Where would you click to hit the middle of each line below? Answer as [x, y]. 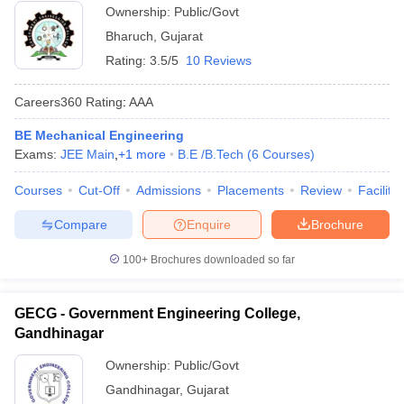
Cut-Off [99, 190]
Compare [80, 224]
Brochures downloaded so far [221, 260]
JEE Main [87, 154]
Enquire [209, 224]
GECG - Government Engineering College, [157, 313]
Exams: [37, 154]
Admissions [169, 190]
